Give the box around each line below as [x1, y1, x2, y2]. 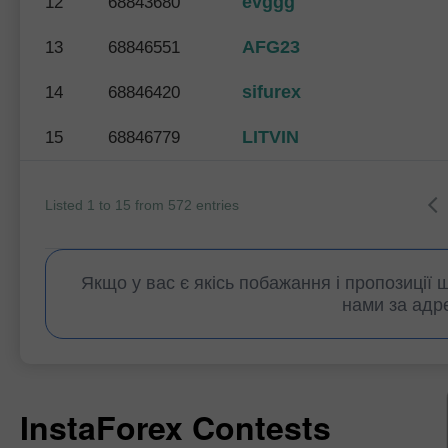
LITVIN [242, 127, 299, 147]
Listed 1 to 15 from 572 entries [45, 197, 239, 213]
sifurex [242, 82, 301, 102]
